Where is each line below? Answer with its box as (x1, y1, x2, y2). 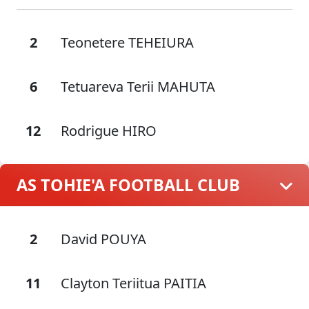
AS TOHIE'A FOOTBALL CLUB (17, 174, 240, 196)
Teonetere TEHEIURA (61, 33, 194, 52)
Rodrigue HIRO (61, 121, 157, 140)
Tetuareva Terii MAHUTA (61, 77, 215, 96)
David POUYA (61, 230, 146, 248)
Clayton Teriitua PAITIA (61, 274, 206, 292)
